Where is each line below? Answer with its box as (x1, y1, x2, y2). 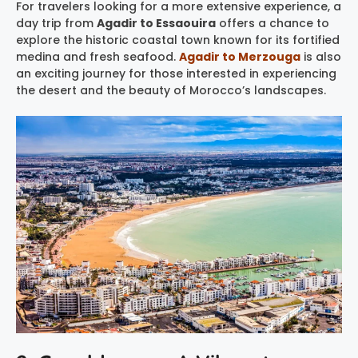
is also (300, 48, 341, 65)
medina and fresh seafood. (16, 48, 179, 65)
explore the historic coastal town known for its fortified (16, 31, 340, 48)
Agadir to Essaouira (97, 14, 216, 31)
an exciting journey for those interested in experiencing (16, 65, 336, 82)
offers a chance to (216, 14, 329, 31)
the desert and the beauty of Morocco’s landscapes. (16, 82, 326, 98)
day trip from (16, 14, 97, 31)
